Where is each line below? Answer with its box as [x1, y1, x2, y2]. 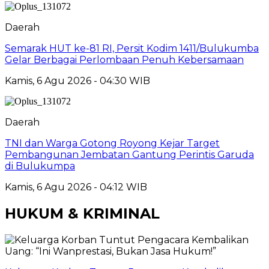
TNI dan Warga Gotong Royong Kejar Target [5, 137, 220, 149]
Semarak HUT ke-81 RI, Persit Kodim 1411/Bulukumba [5, 42, 259, 54]
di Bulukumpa [5, 160, 75, 172]
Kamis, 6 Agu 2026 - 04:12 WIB [5, 181, 147, 193]
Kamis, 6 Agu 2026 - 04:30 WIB [5, 74, 150, 86]
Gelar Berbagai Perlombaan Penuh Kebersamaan [5, 53, 244, 65]
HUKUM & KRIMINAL [5, 204, 160, 222]
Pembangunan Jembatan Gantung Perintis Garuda [5, 148, 254, 160]
